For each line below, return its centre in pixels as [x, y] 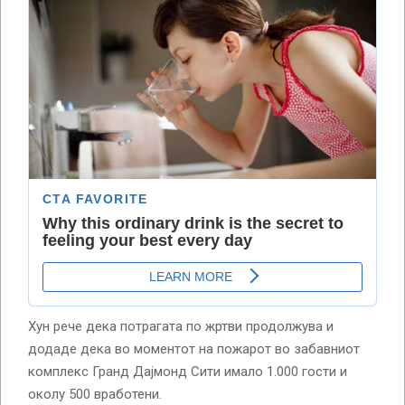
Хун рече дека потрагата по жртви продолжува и [181, 327]
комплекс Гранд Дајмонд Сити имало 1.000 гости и [188, 372]
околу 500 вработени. [95, 395]
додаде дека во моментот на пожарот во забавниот [194, 349]
